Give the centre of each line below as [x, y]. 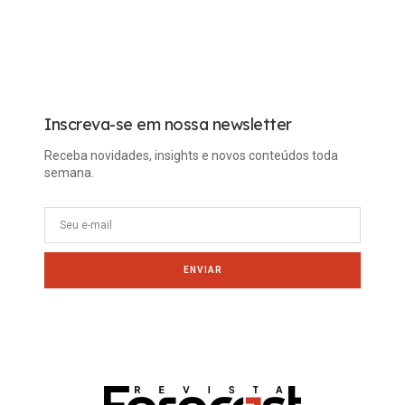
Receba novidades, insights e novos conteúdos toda [191, 155]
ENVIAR [202, 270]
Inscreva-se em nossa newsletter [168, 124]
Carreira [67, 25]
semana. [69, 172]
